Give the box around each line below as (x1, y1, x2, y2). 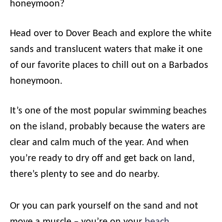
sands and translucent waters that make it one (10, 45, 203, 55)
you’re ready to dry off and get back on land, (10, 154, 195, 164)
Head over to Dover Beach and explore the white (10, 29, 212, 39)
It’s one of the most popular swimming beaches (10, 106, 207, 116)
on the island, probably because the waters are (10, 122, 205, 132)
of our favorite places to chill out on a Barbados (10, 60, 208, 70)
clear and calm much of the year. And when (10, 138, 189, 148)
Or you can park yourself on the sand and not (10, 201, 198, 211)
